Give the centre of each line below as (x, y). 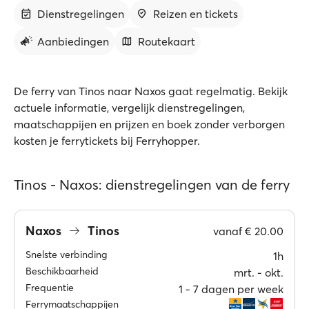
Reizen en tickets (196, 14)
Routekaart (167, 41)
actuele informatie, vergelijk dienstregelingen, (129, 108)
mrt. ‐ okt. (259, 272)
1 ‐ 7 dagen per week (231, 289)
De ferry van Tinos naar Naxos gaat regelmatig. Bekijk (151, 91)
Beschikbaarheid (62, 271)
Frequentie (50, 288)
